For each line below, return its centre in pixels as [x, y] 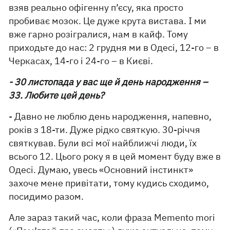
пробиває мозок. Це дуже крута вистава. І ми [108, 21]
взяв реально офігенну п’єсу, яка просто [96, 8]
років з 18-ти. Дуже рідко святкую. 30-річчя [105, 130]
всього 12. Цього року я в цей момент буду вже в [115, 157]
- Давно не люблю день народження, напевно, [110, 117]
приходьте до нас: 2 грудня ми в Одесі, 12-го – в [114, 48]
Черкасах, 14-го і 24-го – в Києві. [81, 61]
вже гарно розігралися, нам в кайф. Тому [99, 34]
